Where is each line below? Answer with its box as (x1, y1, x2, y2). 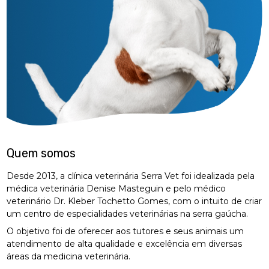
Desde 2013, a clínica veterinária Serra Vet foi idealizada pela (7, 171, 255, 182)
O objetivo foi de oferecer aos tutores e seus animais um (7, 226, 244, 237)
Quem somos (7, 146, 76, 161)
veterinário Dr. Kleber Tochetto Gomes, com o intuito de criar (7, 196, 262, 207)
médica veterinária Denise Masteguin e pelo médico (7, 183, 226, 195)
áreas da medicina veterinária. (7, 251, 131, 262)
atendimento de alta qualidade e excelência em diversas (7, 238, 243, 250)
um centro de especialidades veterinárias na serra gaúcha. (7, 208, 249, 220)
